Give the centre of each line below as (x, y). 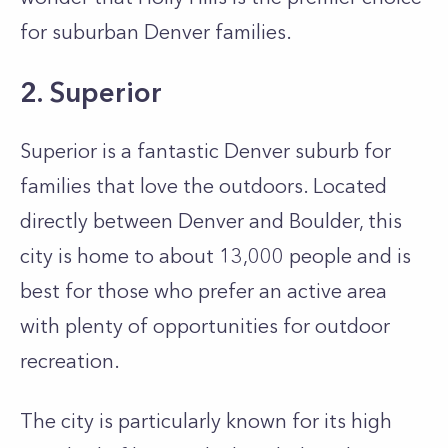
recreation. (70, 361)
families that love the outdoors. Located (203, 186)
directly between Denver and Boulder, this (211, 221)
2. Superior (91, 92)
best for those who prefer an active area (203, 291)
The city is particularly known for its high (206, 421)
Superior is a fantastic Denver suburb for (205, 151)
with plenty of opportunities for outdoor (205, 326)
